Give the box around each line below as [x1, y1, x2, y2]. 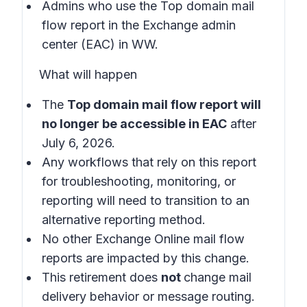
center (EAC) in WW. [42, 37, 162, 51]
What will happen [39, 67, 137, 82]
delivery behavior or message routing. [42, 289, 255, 304]
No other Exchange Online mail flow [42, 232, 245, 246]
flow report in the [42, 18, 139, 32]
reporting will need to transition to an [42, 193, 249, 208]
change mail [184, 270, 251, 284]
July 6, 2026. [42, 136, 115, 150]
